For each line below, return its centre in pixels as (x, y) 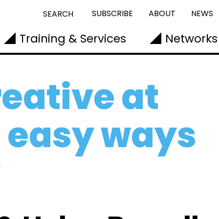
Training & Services (73, 39)
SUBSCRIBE (112, 13)
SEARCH (58, 14)
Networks (191, 39)
